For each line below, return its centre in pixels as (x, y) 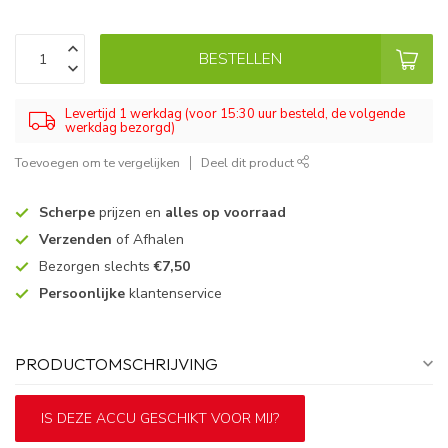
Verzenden (75, 239)
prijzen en (130, 212)
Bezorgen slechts (96, 266)
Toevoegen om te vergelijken (97, 162)
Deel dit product (249, 162)
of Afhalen (148, 239)
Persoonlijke (82, 293)
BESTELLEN (240, 58)
